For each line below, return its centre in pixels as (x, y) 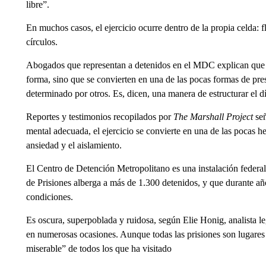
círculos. (42, 42)
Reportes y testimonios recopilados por (99, 116)
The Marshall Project (213, 116)
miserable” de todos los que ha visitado (99, 248)
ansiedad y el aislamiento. (74, 145)
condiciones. (49, 197)
